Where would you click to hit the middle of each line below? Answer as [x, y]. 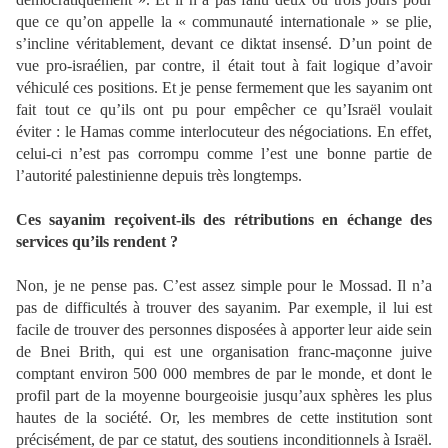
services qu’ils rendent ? [97, 242]
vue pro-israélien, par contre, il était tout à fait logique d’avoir [224, 66]
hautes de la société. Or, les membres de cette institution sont [224, 418]
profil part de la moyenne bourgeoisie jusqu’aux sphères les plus [224, 396]
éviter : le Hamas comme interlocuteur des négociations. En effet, [224, 132]
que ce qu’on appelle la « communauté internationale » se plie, [224, 22]
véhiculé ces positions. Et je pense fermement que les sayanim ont [224, 88]
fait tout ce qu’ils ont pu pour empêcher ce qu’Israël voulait [224, 110]
